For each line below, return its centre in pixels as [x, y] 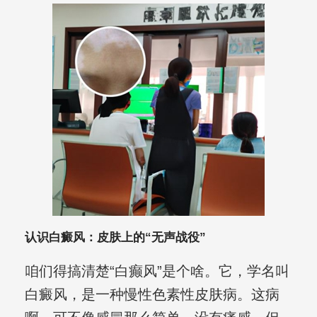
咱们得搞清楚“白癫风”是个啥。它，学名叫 [157, 271]
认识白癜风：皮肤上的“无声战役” [115, 238]
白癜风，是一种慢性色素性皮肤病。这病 [152, 295]
